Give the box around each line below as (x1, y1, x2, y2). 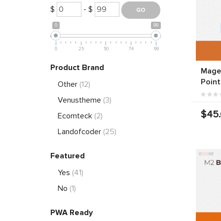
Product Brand (50, 62, 104, 73)
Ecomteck (58, 110, 94, 121)
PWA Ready (50, 207, 93, 218)
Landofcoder (58, 126, 103, 137)
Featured (50, 150, 85, 161)
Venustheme (58, 95, 103, 105)
